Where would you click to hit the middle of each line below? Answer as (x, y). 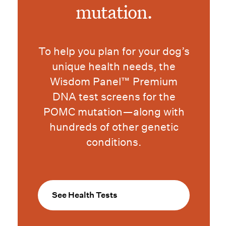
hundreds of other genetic (114, 127)
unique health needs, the (114, 67)
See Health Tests (85, 195)
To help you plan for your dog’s (114, 51)
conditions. (114, 142)
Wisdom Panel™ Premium (114, 82)
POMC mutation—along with (114, 112)
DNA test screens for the (114, 97)
